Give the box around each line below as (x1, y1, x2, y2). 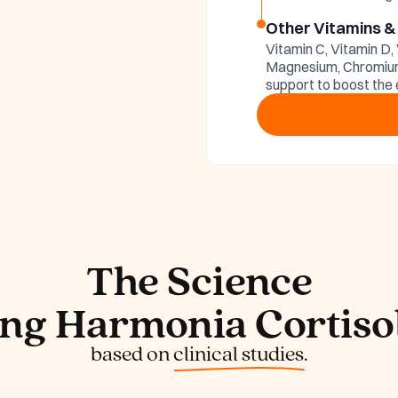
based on (90, 340, 173, 367)
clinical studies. (172, 340, 308, 367)
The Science (85, 253, 313, 306)
